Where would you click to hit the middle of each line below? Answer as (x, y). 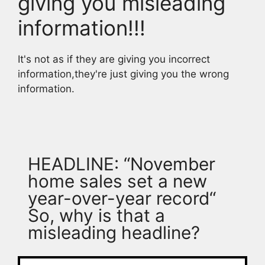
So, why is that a (96, 215)
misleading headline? (114, 232)
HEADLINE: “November (122, 164)
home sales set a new (117, 181)
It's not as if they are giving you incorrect (114, 59)
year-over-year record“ (122, 198)
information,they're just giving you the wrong (123, 74)
